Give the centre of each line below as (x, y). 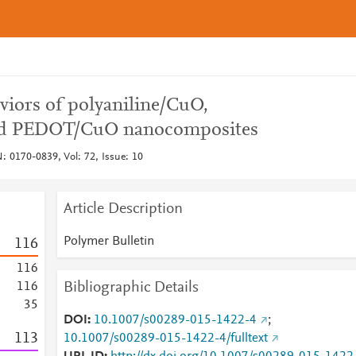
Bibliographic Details (131, 288)
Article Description (123, 209)
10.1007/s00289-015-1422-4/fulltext (165, 339)
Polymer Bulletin (108, 242)
